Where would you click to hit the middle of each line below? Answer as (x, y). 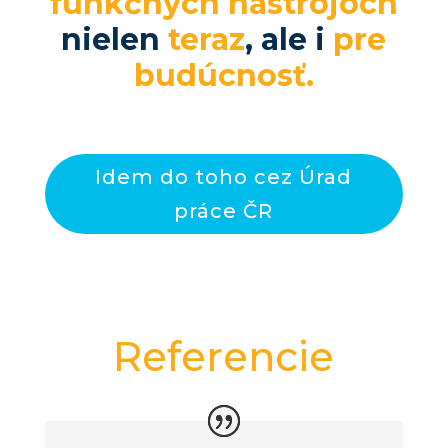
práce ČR (224, 210)
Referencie (224, 356)
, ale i (289, 39)
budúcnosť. (223, 75)
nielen (115, 39)
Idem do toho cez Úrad (224, 176)
